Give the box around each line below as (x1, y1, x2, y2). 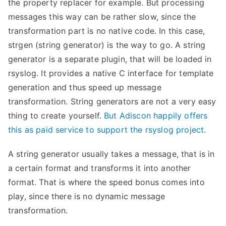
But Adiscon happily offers (101, 110, 208, 121)
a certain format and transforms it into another (8, 163, 191, 173)
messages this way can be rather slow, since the (8, 12, 196, 22)
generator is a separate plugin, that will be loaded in (8, 54, 212, 64)
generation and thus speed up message (8, 82, 161, 92)
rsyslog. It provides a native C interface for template (8, 68, 214, 78)
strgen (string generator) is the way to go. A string (8, 40, 206, 50)
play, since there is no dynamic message (8, 191, 165, 201)
